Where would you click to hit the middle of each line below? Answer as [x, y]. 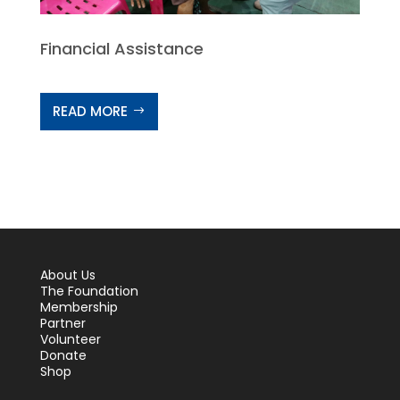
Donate [63, 355]
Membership [79, 307]
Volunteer [70, 339]
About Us [67, 275]
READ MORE [91, 112]
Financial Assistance [121, 48]
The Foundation [89, 291]
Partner [62, 323]
